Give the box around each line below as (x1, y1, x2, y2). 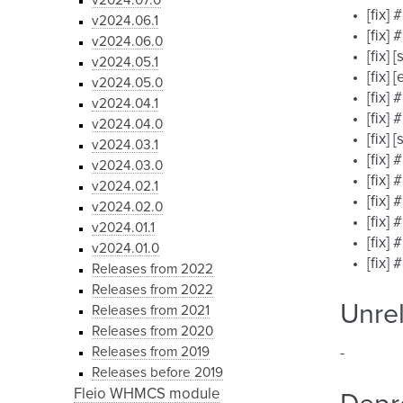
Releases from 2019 (92, 345, 210, 359)
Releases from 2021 (92, 304, 210, 318)
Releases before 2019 (92, 366, 223, 380)
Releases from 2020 (92, 325, 213, 338)
